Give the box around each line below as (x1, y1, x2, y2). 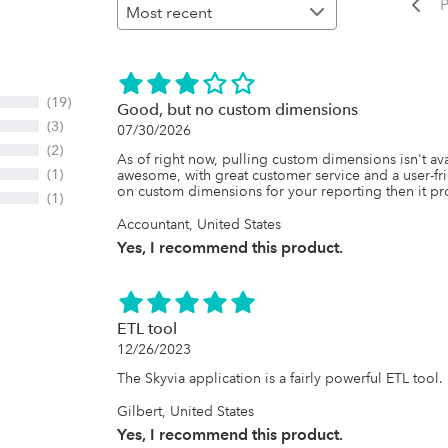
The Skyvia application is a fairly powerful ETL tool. (117, 369, 443, 387)
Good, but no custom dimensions (117, 100, 358, 119)
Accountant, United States (117, 215, 281, 233)
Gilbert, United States (117, 402, 254, 420)
